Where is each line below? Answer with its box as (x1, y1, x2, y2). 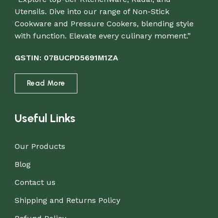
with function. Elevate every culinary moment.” (15, 31, 191, 40)
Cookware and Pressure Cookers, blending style (15, 18, 194, 28)
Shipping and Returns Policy (15, 195, 120, 205)
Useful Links (15, 110, 75, 125)
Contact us (15, 177, 55, 187)
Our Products (15, 141, 65, 151)
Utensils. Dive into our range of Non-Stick (15, 6, 169, 16)
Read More (27, 78, 65, 88)
